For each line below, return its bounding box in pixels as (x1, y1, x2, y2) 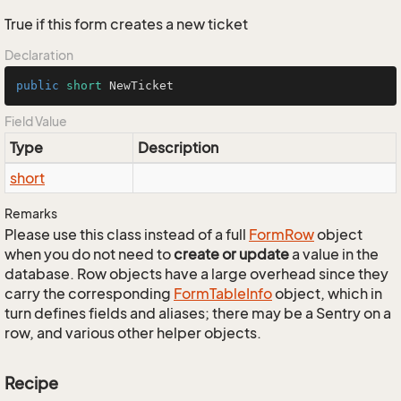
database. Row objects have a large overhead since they (4, 265, 388, 283)
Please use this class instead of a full (4, 226, 249, 243)
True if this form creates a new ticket (4, 15, 248, 33)
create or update (174, 245, 289, 263)
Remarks (4, 206, 57, 221)
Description (138, 139, 218, 157)
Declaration (4, 47, 73, 63)
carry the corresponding (4, 285, 174, 303)
